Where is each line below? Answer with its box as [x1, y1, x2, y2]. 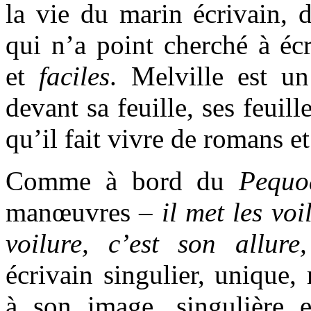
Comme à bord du [6, 165, 239, 196]
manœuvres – [6, 196, 162, 227]
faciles [39, 60, 110, 91]
